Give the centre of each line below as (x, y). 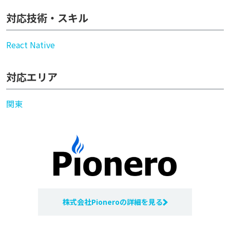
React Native (31, 45)
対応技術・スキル (47, 18)
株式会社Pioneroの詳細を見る (112, 202)
